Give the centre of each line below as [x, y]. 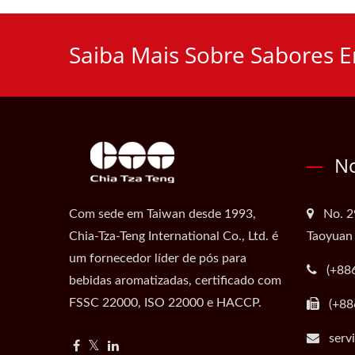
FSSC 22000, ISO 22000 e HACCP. [165, 303]
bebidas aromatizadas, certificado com [175, 281]
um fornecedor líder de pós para [158, 258]
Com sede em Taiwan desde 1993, [162, 214]
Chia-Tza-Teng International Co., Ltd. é [174, 236]
